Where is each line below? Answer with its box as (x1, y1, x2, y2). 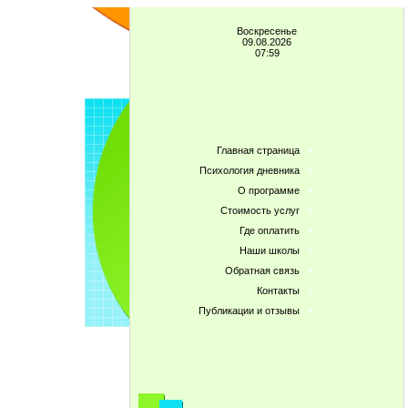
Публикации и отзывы (199, 305, 300, 316)
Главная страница (217, 145, 300, 156)
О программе (238, 185, 300, 196)
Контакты (257, 285, 300, 296)
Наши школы (240, 245, 300, 256)
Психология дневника (199, 165, 300, 176)
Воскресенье (237, 25, 297, 36)
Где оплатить (240, 225, 300, 236)
